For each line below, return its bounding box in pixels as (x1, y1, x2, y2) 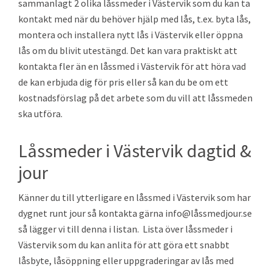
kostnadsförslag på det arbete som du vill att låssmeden (18, 92, 253, 104)
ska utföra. (18, 107, 63, 120)
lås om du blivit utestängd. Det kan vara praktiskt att (18, 44, 237, 57)
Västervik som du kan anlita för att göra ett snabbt (18, 239, 229, 251)
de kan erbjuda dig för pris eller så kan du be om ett (18, 76, 228, 89)
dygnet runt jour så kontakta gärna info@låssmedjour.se (18, 207, 252, 220)
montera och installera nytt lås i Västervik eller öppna (18, 29, 243, 41)
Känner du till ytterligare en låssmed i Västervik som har (18, 191, 251, 204)
